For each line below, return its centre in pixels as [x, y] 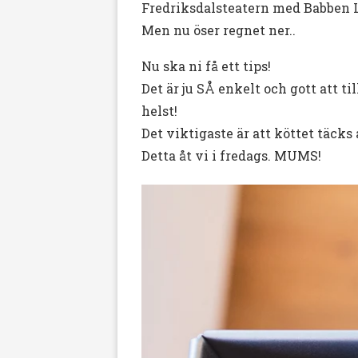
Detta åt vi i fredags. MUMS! [231, 156]
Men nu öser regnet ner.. [219, 30]
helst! [159, 111]
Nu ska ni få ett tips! [206, 66]
